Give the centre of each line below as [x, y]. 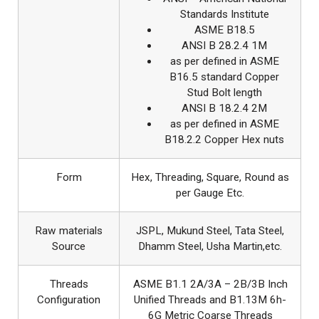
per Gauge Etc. [210, 193]
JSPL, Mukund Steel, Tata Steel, [210, 230]
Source [69, 246]
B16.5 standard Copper [224, 77]
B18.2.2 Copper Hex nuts [224, 139]
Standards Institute [224, 14]
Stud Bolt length [224, 92]
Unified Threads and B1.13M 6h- [210, 299]
